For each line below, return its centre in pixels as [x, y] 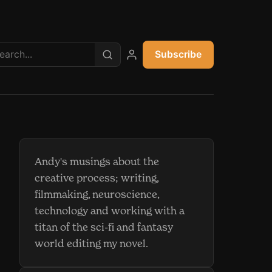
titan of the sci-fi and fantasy [104, 227]
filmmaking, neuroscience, [97, 194]
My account [161, 62]
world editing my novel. [91, 243]
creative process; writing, [97, 178]
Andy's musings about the [97, 161]
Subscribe [178, 54]
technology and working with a [110, 211]
